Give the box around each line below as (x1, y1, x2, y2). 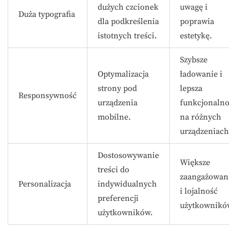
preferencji (98, 193, 139, 203)
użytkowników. (98, 208, 153, 218)
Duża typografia (18, 9, 75, 19)
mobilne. (98, 112, 131, 122)
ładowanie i (180, 69, 222, 79)
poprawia (180, 16, 214, 27)
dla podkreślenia (98, 16, 159, 27)
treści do (98, 165, 129, 175)
